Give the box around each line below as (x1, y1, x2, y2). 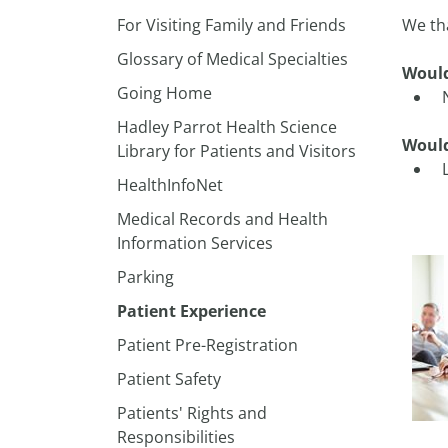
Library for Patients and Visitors (117, 140, 356, 162)
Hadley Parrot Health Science (117, 116, 337, 138)
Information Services (117, 232, 273, 254)
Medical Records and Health (117, 208, 328, 230)
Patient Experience (117, 300, 266, 322)
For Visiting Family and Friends (117, 14, 346, 36)
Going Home (117, 82, 212, 104)
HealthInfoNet (117, 174, 223, 196)
